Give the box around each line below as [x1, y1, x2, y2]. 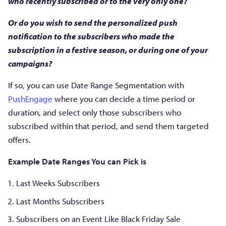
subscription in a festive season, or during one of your [8, 44, 208, 55]
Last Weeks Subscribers [16, 178, 100, 188]
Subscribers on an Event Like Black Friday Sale [16, 213, 181, 224]
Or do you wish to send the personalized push [8, 17, 178, 28]
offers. [8, 134, 31, 145]
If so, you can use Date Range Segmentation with [8, 80, 184, 90]
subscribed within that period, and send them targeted [8, 121, 209, 131]
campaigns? [8, 58, 52, 69]
